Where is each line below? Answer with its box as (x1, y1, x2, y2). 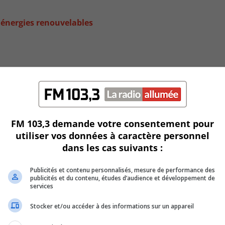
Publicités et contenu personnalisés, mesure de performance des (30, 165, 215, 174)
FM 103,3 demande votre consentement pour (11, 117, 214, 130)
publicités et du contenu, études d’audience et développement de (30, 173, 215, 182)
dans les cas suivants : (62, 141, 163, 154)
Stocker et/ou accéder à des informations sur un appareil (30, 202, 194, 210)
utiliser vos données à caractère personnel (16, 129, 209, 142)
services (30, 181, 53, 190)
